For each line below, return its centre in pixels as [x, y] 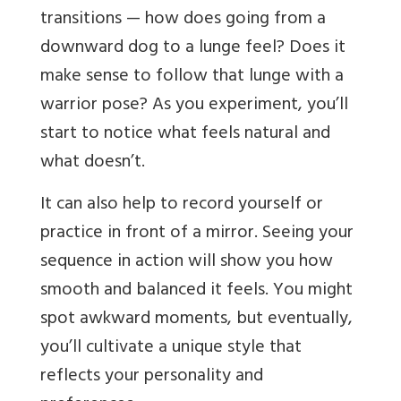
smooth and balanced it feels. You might [196, 292]
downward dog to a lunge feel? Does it [193, 49]
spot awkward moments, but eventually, [196, 320]
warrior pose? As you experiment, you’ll [194, 107]
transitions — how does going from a [183, 21]
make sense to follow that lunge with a [192, 78]
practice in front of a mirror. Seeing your [197, 235]
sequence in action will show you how [187, 263]
